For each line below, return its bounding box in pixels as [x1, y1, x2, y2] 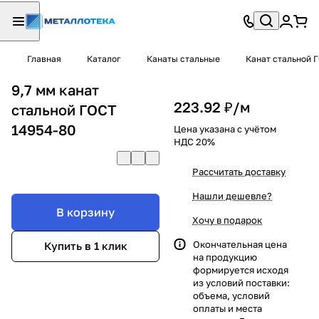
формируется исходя [193, 263, 288, 276]
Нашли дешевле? [192, 189, 272, 202]
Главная [27, 53, 61, 64]
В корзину [56, 204, 115, 219]
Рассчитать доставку [192, 165, 286, 177]
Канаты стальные [147, 53, 220, 64]
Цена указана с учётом [174, 122, 276, 135]
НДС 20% [174, 135, 215, 147]
